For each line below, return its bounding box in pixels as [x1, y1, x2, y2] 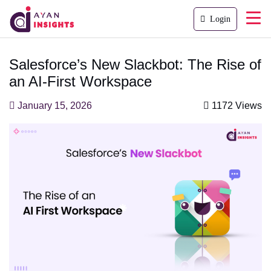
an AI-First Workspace [9, 73, 152, 90]
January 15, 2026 [15, 100, 92, 111]
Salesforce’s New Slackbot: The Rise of [9, 56, 261, 73]
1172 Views [212, 100, 262, 111]
